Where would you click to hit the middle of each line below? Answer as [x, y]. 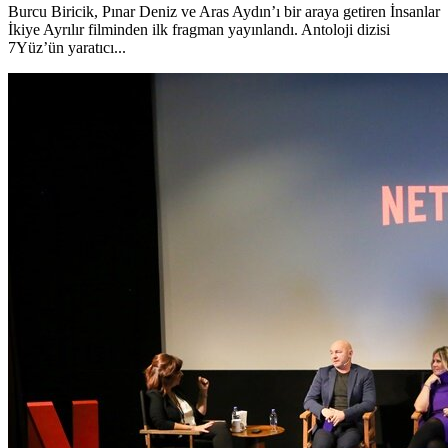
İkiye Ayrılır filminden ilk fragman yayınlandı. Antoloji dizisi [199, 29]
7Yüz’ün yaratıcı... [67, 47]
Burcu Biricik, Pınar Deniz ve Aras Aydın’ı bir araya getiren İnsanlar [224, 11]
